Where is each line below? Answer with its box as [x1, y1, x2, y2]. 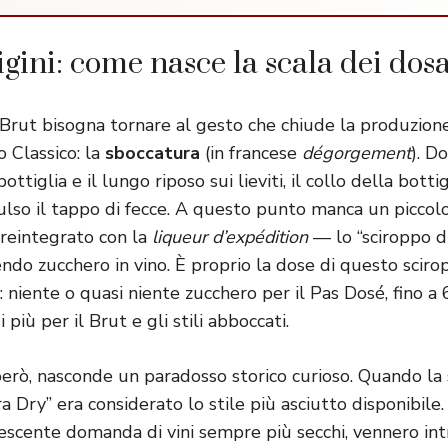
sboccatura [105, 141, 200, 166]
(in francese [200, 141, 302, 166]
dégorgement [302, 141, 411, 166]
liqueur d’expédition [152, 225, 308, 250]
